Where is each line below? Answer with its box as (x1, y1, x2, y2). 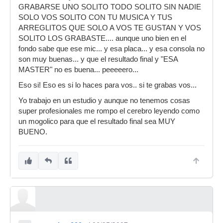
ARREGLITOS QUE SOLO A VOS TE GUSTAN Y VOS (18, 24, 201, 32)
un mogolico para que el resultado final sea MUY (18, 117, 175, 125)
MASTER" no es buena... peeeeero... (18, 66, 138, 74)
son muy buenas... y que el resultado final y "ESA (18, 55, 178, 63)
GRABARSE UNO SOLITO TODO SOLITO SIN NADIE (18, 3, 201, 11)
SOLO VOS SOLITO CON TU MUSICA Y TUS (18, 13, 172, 21)
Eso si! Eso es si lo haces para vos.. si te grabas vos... (18, 81, 197, 89)
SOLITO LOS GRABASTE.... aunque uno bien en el (18, 34, 186, 42)
